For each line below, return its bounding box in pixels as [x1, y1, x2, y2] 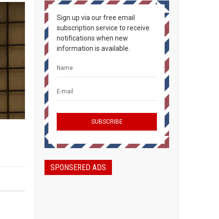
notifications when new [57, 34, 128, 42]
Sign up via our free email [57, 14, 135, 22]
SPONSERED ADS [50, 163, 106, 172]
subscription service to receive [57, 24, 150, 32]
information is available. [57, 44, 130, 52]
